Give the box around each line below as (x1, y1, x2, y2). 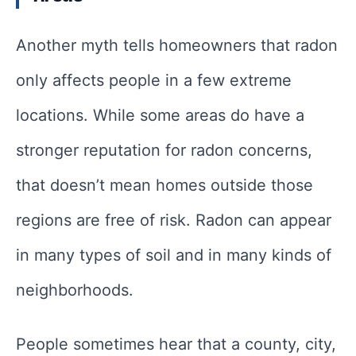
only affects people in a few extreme (16, 71, 292, 91)
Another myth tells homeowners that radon (16, 36, 338, 56)
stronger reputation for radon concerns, (16, 141, 312, 161)
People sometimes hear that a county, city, (16, 335, 336, 354)
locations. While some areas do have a (16, 106, 304, 126)
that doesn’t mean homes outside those (16, 176, 313, 195)
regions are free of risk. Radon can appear (16, 211, 331, 230)
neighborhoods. (16, 281, 133, 300)
